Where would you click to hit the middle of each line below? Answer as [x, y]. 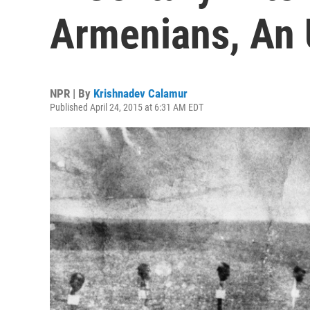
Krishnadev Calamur [140, 93]
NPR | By [72, 93]
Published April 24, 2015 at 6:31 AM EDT [127, 107]
